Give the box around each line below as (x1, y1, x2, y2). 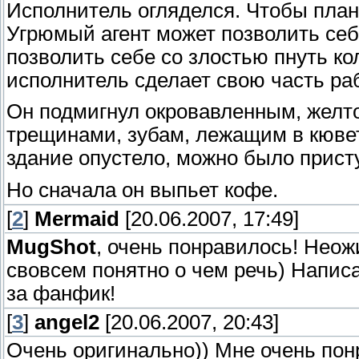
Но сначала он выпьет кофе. (6, 179, 278, 201)
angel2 (34, 310, 99, 333)
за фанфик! (6, 281, 115, 305)
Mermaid (34, 207, 119, 230)
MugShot (6, 235, 96, 258)
